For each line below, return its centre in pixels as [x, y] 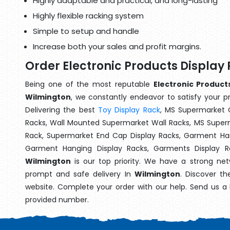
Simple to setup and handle [86, 31]
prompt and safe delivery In [80, 174]
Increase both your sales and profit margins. [117, 46]
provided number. [57, 200]
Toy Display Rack [129, 110]
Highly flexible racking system [88, 16]
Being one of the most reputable [89, 84]
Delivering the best [62, 110]
